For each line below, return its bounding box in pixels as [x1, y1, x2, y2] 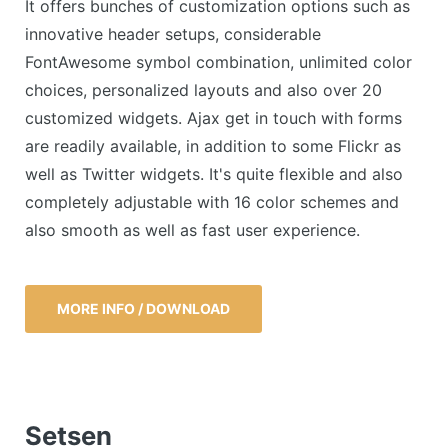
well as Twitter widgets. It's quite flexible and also [25, 164, 403, 185]
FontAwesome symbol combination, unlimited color [25, 52, 412, 73]
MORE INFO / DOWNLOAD [57, 299, 230, 317]
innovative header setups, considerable [25, 24, 321, 45]
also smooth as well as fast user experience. [25, 220, 360, 241]
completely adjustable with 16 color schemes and [25, 192, 399, 213]
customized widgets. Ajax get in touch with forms [25, 108, 402, 129]
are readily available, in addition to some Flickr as [25, 136, 401, 157]
